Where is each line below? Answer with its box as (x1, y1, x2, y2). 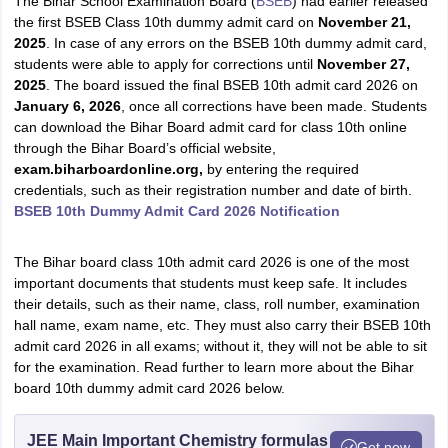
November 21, (313, 14, 411, 30)
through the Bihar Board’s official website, (13, 140, 276, 156)
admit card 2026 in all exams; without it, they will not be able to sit (13, 338, 427, 354)
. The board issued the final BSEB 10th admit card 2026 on (45, 77, 418, 93)
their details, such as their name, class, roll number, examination (13, 296, 420, 312)
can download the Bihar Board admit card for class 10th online (13, 119, 407, 135)
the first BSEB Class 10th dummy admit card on (13, 14, 314, 30)
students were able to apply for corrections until (13, 56, 317, 72)
